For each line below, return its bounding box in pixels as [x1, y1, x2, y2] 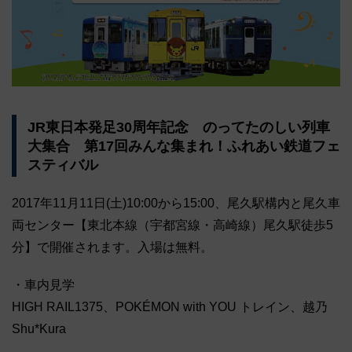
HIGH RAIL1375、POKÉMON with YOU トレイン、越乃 [12, 300, 328, 314]
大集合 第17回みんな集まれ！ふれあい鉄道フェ [27, 137, 340, 154]
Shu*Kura [12, 322, 66, 336]
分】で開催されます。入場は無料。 [12, 240, 213, 255]
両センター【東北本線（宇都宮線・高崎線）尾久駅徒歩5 [12, 218, 333, 233]
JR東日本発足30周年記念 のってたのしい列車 [27, 119, 330, 135]
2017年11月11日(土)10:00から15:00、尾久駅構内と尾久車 [12, 196, 340, 211]
